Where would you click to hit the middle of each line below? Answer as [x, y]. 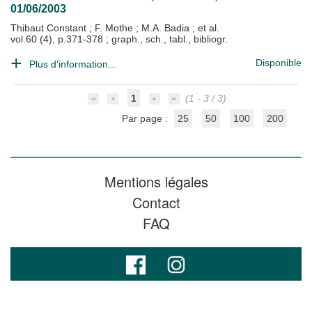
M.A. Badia [167, 28]
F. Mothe [115, 28]
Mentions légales [156, 181]
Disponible [279, 63]
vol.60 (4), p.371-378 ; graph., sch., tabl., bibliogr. [119, 39]
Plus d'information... [73, 64]
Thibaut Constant [50, 28]
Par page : [146, 118]
